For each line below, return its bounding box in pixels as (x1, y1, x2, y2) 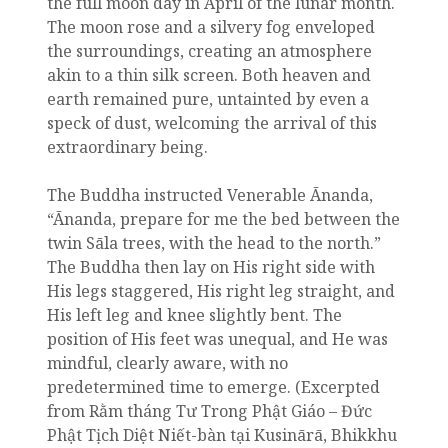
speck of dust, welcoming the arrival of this (47, 112, 377, 135)
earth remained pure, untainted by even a (47, 88, 369, 111)
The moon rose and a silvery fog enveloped (47, 16, 375, 39)
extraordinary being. (47, 136, 208, 159)
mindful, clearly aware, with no (47, 352, 288, 375)
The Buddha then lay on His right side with (47, 256, 375, 279)
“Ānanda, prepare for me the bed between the (47, 208, 400, 231)
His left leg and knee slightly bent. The (47, 304, 342, 327)
